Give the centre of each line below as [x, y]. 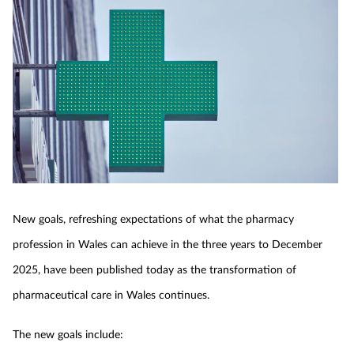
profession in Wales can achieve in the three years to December [168, 243]
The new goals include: [68, 333]
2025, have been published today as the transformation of [154, 269]
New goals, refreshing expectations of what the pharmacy [153, 218]
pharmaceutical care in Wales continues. [111, 294]
